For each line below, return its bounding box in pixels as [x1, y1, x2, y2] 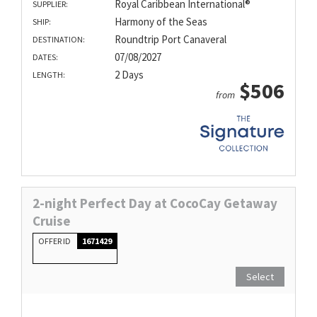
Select [246, 270, 274, 284]
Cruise [33, 212, 71, 230]
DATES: [33, 52, 58, 63]
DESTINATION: [33, 34, 85, 45]
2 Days [114, 68, 144, 82]
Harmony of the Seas [114, 15, 207, 29]
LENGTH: [33, 69, 65, 81]
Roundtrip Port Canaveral [114, 33, 226, 47]
